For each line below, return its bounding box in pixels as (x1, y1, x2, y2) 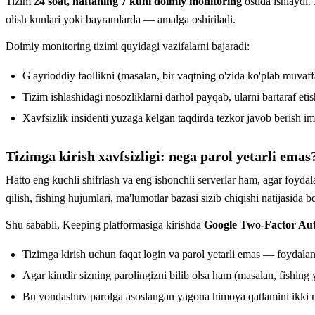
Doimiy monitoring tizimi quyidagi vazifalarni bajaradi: (6, 39, 250, 52)
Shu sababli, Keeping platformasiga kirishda (6, 218, 204, 231)
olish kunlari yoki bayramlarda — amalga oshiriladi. (6, 13, 236, 25)
